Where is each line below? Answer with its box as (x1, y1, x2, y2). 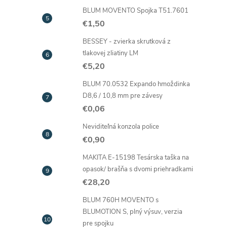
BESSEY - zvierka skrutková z (83, 37, 171, 46)
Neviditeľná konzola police (83, 122, 159, 131)
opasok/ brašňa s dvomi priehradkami (83, 165, 193, 174)
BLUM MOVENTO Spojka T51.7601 (83, 6, 188, 15)
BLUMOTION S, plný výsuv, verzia (83, 207, 182, 216)
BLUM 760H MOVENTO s (83, 196, 159, 205)
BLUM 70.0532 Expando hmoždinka (83, 80, 190, 89)
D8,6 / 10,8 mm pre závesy (83, 91, 163, 100)
